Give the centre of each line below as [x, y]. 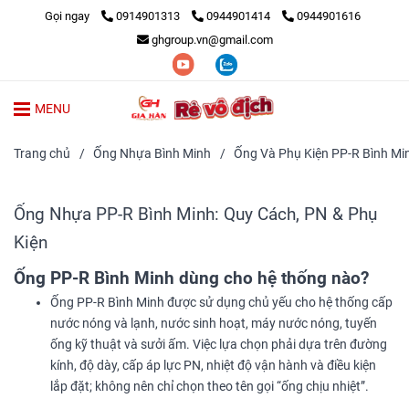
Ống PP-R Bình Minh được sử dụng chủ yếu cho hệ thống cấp [221, 303]
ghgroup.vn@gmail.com [212, 40]
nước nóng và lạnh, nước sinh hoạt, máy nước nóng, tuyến [214, 324]
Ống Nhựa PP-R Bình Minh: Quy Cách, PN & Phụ [195, 215]
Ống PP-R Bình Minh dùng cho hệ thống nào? [191, 278]
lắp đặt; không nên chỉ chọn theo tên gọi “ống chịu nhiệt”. [210, 387]
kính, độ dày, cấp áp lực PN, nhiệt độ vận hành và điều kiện [213, 366]
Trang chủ [42, 154]
